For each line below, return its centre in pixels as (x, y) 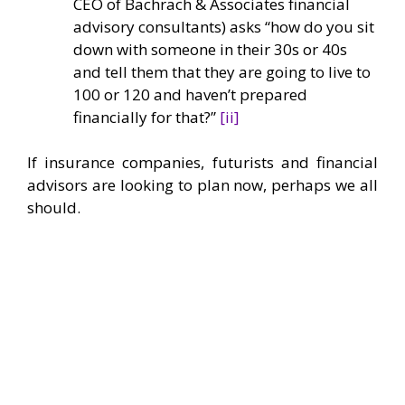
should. (54, 208)
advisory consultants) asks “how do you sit (224, 26)
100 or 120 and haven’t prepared (190, 94)
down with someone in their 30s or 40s (210, 49)
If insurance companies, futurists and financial (202, 163)
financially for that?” (146, 117)
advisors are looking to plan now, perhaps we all (202, 185)
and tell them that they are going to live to (222, 71)
